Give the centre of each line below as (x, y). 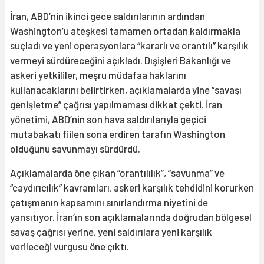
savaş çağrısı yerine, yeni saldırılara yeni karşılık (111, 231)
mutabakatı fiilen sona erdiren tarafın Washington (118, 133)
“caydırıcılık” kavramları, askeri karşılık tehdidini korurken (132, 187)
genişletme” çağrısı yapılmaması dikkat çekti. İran (116, 104)
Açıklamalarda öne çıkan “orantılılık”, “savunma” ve (117, 172)
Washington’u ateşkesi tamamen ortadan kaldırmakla (125, 30)
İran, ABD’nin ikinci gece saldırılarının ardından (108, 16)
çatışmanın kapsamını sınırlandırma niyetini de (109, 202)
